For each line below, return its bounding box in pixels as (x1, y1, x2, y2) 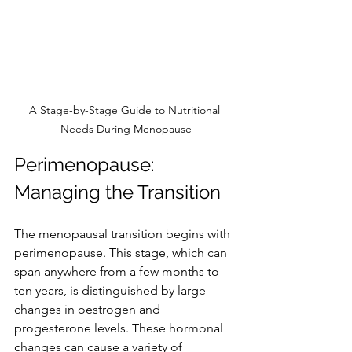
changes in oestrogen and (14, 301, 163, 317)
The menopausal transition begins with (14, 225, 233, 241)
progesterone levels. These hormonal (14, 320, 226, 335)
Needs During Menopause (60, 121, 192, 136)
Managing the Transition (14, 180, 221, 203)
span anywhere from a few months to (14, 263, 222, 279)
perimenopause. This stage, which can (14, 244, 230, 260)
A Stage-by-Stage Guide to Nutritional (28, 102, 223, 117)
